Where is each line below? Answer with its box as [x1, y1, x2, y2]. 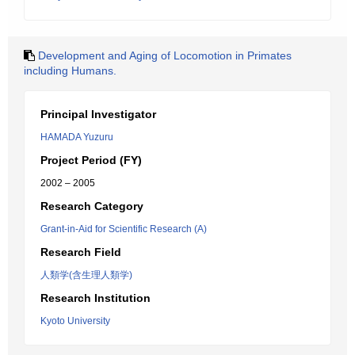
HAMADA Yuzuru [40, 132, 113, 143]
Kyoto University [40, 315, 110, 326]
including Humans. [24, 64, 116, 77]
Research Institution [40, 292, 151, 304]
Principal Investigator [40, 108, 156, 120]
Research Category [40, 200, 143, 212]
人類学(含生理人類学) [40, 269, 132, 281]
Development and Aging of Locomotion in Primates [38, 49, 292, 62]
